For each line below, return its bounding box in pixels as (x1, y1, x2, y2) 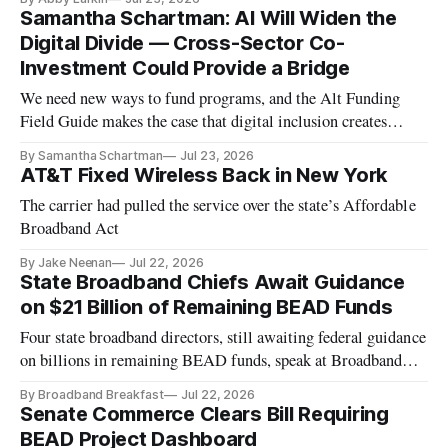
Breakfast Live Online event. (20, 372, 208, 395)
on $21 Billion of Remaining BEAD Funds (20, 295, 393, 320)
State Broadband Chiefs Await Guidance (20, 270, 405, 295)
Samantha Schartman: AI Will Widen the (20, 6, 397, 31)
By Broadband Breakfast (20, 387, 164, 403)
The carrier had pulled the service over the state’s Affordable (20, 194, 416, 217)
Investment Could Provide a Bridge (20, 56, 350, 81)
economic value (20, 133, 123, 156)
